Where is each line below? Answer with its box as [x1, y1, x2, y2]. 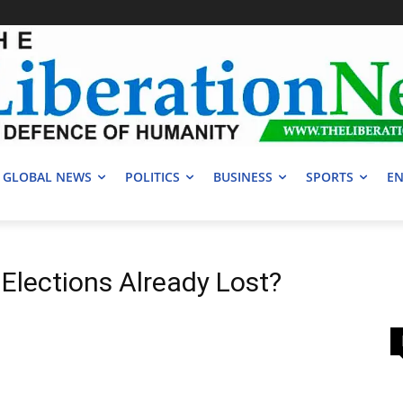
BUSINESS [213, 168, 273, 186]
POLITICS [125, 168, 180, 186]
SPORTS [306, 168, 354, 186]
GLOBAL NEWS [3, 168, 92, 186]
